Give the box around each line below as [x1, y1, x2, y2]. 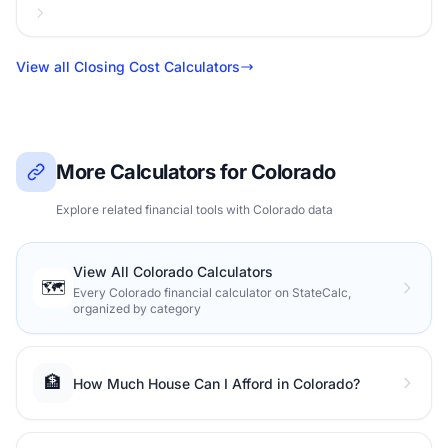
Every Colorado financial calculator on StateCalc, [73, 285, 351, 300]
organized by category [73, 301, 201, 316]
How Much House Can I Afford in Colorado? [73, 375, 360, 392]
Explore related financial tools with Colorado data [56, 202, 333, 217]
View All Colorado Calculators [73, 263, 273, 280]
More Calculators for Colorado [56, 160, 336, 184]
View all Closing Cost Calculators [16, 58, 240, 75]
